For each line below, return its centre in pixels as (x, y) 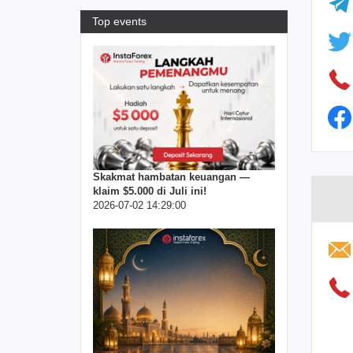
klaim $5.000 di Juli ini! (150, 191)
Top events (119, 21)
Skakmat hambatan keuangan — (171, 177)
